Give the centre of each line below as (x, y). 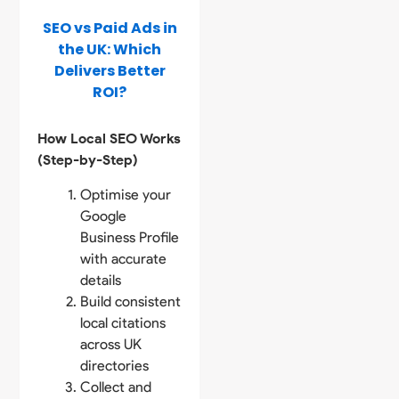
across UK (111, 345)
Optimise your (126, 195)
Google (104, 216)
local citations (123, 323)
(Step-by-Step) (88, 160)
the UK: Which (110, 50)
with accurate (124, 259)
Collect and (116, 387)
